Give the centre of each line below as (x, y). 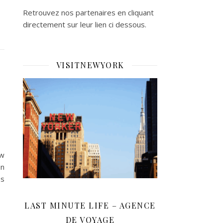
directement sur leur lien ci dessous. (85, 24)
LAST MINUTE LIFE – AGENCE (90, 205)
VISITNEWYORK (90, 65)
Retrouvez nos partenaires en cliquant (88, 12)
